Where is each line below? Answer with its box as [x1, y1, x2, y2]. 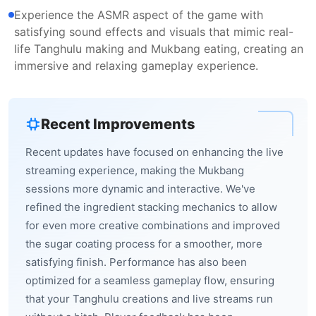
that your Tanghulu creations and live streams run [25, 292, 273, 305]
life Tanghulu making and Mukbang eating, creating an [14, 42, 303, 56]
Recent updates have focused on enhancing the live [25, 145, 284, 159]
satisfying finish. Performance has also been [25, 255, 247, 269]
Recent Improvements [41, 116, 195, 133]
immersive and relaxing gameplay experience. [14, 59, 258, 73]
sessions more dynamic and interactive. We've [25, 182, 255, 195]
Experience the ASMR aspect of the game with [14, 8, 263, 22]
